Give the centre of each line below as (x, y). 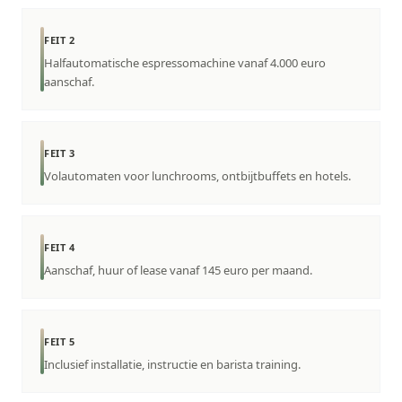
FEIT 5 (60, 342)
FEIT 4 (60, 248)
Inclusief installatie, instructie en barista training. (172, 365)
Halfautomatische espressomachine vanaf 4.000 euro (185, 63)
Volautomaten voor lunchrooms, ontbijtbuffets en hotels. (197, 176)
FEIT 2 (60, 40)
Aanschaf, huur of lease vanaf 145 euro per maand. (178, 271)
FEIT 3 (60, 153)
